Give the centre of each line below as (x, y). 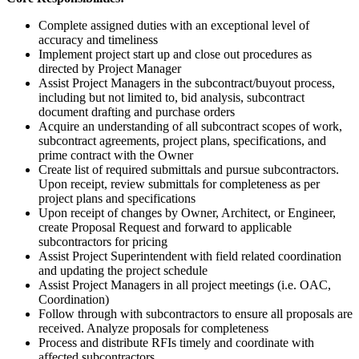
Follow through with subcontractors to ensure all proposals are (196, 313)
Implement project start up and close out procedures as (175, 54)
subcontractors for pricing (103, 241)
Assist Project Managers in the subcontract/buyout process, (187, 83)
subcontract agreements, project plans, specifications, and (182, 140)
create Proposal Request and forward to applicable (165, 227)
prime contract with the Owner (116, 155)
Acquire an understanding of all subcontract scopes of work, (190, 126)
